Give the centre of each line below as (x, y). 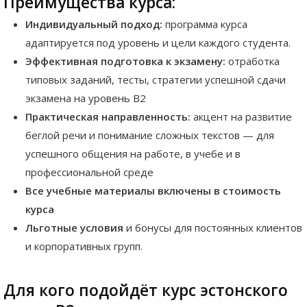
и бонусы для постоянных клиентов (213, 228)
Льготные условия (74, 228)
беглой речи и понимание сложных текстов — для (150, 135)
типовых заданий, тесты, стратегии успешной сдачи (156, 80)
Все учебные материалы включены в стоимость (153, 191)
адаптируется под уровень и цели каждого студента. (158, 43)
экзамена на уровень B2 (86, 98)
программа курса (205, 24)
